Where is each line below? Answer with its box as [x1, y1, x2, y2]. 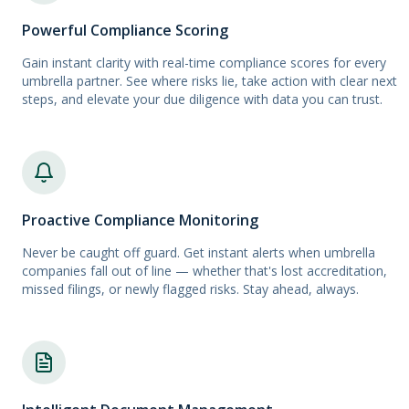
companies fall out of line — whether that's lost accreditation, [22, 262, 387, 280]
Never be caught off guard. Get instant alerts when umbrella [22, 244, 375, 262]
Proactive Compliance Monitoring [22, 210, 258, 231]
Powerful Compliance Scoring [22, 20, 228, 41]
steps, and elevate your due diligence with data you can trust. [22, 90, 383, 109]
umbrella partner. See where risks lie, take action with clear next [22, 72, 397, 90]
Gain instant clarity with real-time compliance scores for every [22, 54, 386, 72]
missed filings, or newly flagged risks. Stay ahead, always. [22, 280, 359, 299]
